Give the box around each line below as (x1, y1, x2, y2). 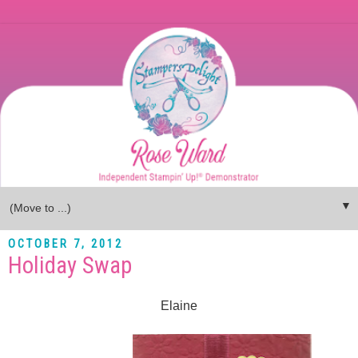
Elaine (161, 298, 197, 312)
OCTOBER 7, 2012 (8, 237, 123, 252)
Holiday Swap (8, 251, 132, 279)
